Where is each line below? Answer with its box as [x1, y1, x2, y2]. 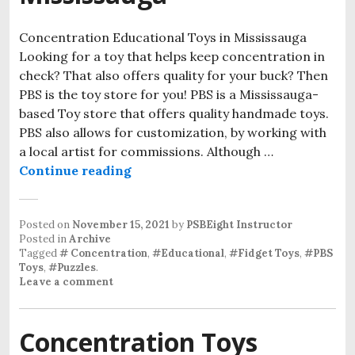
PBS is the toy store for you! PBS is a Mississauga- [19, 86, 319, 102]
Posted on [19, 217, 72, 231]
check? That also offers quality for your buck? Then [19, 67, 328, 83]
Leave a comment [19, 274, 113, 288]
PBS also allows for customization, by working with [19, 124, 326, 140]
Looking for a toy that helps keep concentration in [19, 48, 325, 64]
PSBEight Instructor [186, 217, 292, 231]
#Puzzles [48, 260, 96, 274]
